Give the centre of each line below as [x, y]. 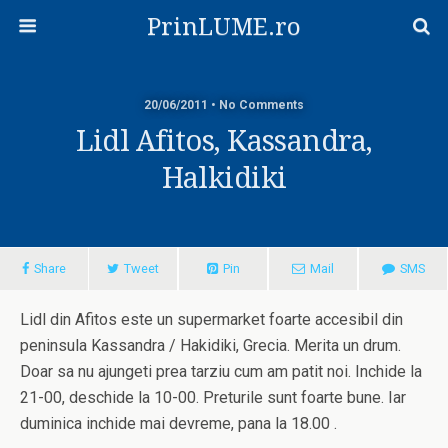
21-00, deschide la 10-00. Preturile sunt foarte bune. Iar [213, 397]
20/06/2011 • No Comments [224, 105]
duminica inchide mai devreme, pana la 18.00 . [178, 423]
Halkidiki [224, 178]
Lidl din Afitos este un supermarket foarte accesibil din [211, 319]
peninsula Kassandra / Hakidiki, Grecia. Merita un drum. [210, 345]
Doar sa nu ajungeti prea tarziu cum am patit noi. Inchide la [221, 371]
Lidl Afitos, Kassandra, [224, 141]
